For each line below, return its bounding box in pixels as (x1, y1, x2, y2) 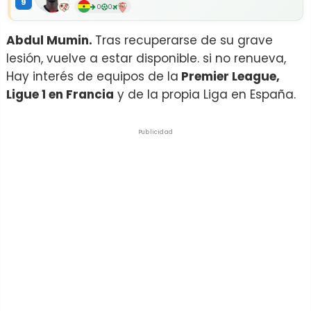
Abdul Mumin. (6, 32, 95, 49)
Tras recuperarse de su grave (95, 32, 273, 49)
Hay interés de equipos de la (6, 68, 178, 85)
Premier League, (178, 68, 280, 85)
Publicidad (138, 128, 173, 136)
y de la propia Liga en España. (114, 86, 296, 103)
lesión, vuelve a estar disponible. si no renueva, (6, 50, 286, 67)
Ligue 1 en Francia (6, 86, 114, 103)
